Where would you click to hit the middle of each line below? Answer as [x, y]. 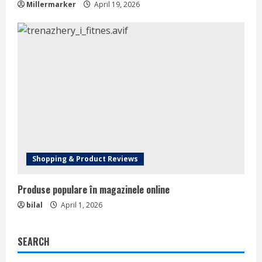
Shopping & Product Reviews [85, 159]
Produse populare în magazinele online [94, 189]
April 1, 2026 [81, 205]
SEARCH [34, 242]
